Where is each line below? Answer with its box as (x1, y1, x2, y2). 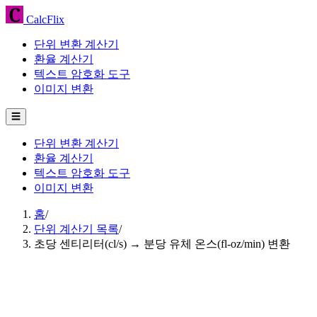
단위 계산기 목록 (34, 223, 119, 235)
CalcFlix (23, 13, 64, 25)
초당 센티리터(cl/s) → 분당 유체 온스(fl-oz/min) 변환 (34, 238, 290, 250)
